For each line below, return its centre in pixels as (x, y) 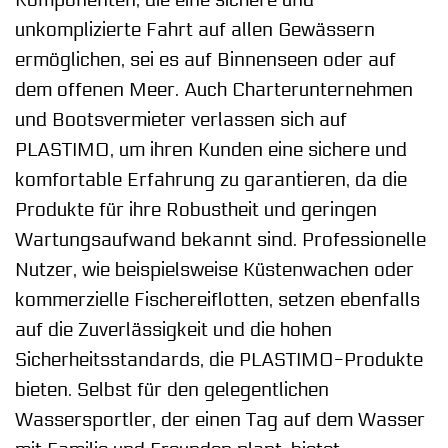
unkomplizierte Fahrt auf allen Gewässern (195, 29)
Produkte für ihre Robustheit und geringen (196, 209)
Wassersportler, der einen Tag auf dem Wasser (220, 419)
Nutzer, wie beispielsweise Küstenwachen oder (214, 269)
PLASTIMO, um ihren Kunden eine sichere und (211, 149)
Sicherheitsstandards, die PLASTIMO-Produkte (219, 359)
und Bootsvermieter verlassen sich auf (181, 119)
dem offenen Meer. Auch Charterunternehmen (214, 89)
